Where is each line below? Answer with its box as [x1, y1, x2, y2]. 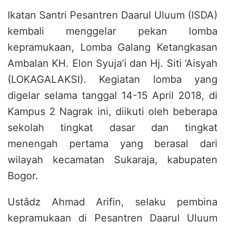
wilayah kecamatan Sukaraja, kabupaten [8, 154, 217, 166]
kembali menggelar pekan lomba [8, 25, 217, 37]
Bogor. [8, 170, 38, 182]
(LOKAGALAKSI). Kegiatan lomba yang [8, 73, 217, 85]
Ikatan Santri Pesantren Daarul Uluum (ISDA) [8, 9, 217, 21]
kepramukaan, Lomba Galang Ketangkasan [8, 41, 217, 53]
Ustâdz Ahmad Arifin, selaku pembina [8, 196, 217, 208]
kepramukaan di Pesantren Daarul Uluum [8, 212, 217, 224]
